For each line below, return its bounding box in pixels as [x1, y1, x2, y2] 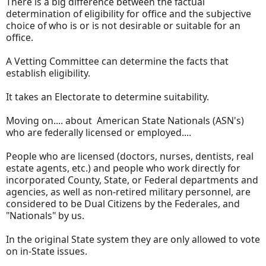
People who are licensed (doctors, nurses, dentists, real [6, 149, 254, 163]
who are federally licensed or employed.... [6, 125, 191, 139]
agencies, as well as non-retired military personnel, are [6, 185, 251, 198]
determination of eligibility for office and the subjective [6, 7, 251, 20]
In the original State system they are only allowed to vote [6, 232, 260, 246]
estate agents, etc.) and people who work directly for [6, 161, 240, 175]
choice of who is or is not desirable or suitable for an [6, 18, 240, 32]
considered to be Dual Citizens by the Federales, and [6, 197, 240, 210]
